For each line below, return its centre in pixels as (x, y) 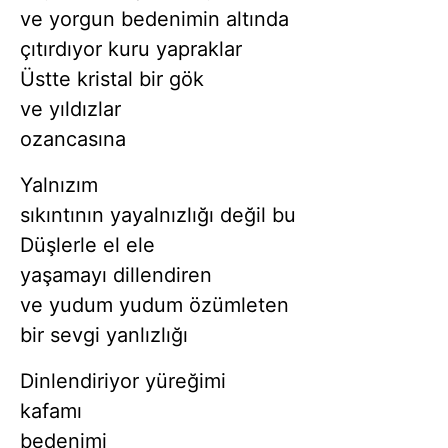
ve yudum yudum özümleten (154, 305)
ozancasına (73, 139)
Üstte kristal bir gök (112, 79)
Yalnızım (59, 185)
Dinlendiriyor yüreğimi (123, 381)
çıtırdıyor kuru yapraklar (131, 49)
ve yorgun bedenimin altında (154, 19)
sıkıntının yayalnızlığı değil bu (158, 215)
